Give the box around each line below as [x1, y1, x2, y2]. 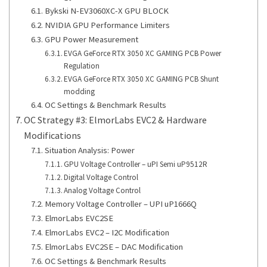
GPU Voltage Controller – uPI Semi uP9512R [64, 159, 208, 170]
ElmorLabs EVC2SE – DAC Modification [44, 241, 183, 253]
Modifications [24, 129, 82, 142]
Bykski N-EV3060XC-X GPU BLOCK [44, 5, 169, 17]
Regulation [64, 61, 100, 72]
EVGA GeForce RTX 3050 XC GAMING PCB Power [64, 48, 222, 59]
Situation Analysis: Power [44, 145, 135, 156]
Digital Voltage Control [64, 172, 139, 183]
